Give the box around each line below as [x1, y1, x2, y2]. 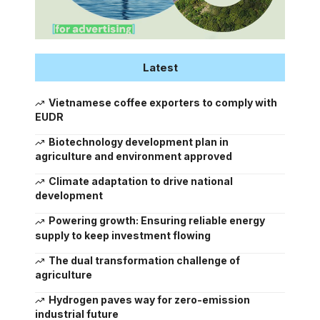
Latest [142, 60, 178, 74]
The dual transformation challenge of [48, 254, 240, 266]
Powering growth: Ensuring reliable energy [48, 214, 265, 227]
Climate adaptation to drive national [48, 175, 233, 188]
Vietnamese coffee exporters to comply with [48, 96, 277, 109]
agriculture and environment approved [35, 150, 232, 163]
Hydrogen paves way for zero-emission [48, 293, 250, 306]
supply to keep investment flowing [35, 229, 211, 241]
